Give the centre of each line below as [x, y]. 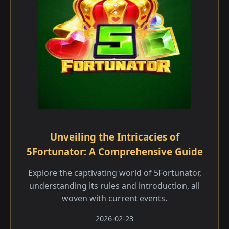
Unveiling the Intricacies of [114, 137]
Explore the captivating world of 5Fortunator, [114, 173]
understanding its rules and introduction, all [114, 186]
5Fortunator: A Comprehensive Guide [114, 152]
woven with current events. [114, 198]
